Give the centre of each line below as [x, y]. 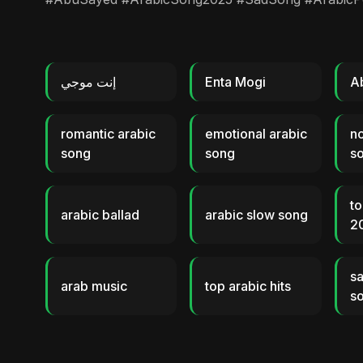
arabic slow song [257, 215]
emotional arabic [256, 134]
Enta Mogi [236, 82]
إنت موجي [88, 82]
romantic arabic [108, 134]
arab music [94, 286]
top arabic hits [248, 286]
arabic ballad [100, 215]
